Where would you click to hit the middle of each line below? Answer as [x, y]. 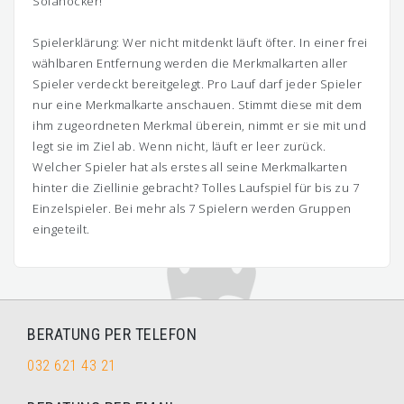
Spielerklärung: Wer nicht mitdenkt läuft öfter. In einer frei [200, 42]
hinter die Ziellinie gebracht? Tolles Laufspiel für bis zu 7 [196, 188]
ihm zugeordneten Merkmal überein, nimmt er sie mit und [199, 125]
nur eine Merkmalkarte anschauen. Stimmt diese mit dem [197, 105]
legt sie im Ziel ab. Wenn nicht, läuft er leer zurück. [179, 146]
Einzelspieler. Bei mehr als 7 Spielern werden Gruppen [192, 208]
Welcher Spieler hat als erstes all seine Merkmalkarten [190, 167]
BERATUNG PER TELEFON [112, 334]
